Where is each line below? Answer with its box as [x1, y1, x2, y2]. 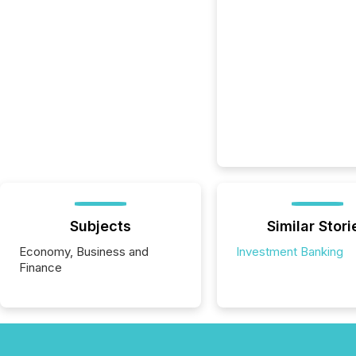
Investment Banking [235, 244, 343, 259]
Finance [19, 260, 62, 275]
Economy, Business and [19, 244, 149, 259]
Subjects [69, 218, 131, 234]
